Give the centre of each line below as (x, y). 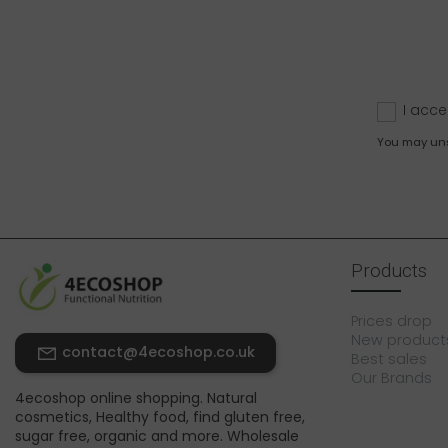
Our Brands (391, 377)
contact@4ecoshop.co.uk (158, 351)
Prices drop (391, 320)
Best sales (389, 358)
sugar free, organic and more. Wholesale (157, 435)
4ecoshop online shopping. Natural (136, 397)
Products (389, 270)
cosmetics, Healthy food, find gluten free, (160, 416)
